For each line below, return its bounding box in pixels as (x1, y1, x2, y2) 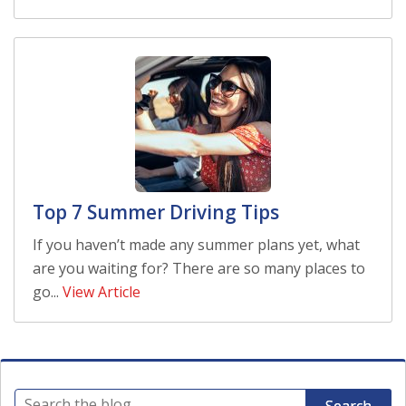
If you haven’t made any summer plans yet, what (33, 235, 360, 256)
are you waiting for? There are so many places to (33, 258, 365, 279)
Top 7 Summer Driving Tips (33, 198, 279, 225)
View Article (63, 282, 140, 303)
